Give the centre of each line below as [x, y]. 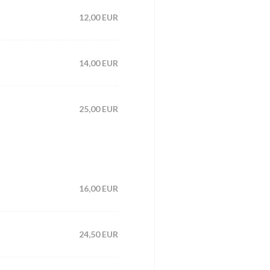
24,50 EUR [99, 234]
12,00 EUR [99, 17]
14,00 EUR [99, 63]
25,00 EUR [99, 108]
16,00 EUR [99, 188]
